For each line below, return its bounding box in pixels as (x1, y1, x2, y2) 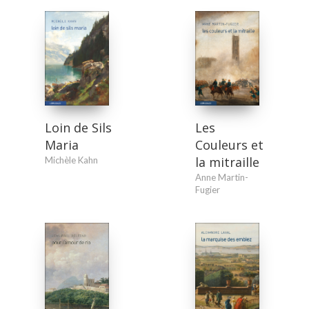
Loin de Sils (45, 119, 112, 136)
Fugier (195, 183, 220, 195)
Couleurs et (195, 136, 263, 153)
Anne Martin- (195, 171, 248, 183)
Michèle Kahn (45, 154, 99, 166)
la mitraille (195, 153, 259, 170)
